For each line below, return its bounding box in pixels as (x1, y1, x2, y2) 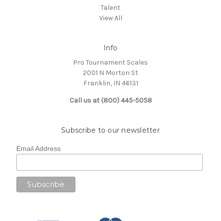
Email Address (16, 144, 61, 152)
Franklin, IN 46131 (83, 78, 138, 87)
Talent (101, 3, 120, 12)
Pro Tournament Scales (73, 58, 148, 67)
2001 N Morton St (83, 68, 138, 77)
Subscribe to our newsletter (61, 125, 160, 135)
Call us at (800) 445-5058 (69, 96, 152, 105)
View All (99, 13, 122, 22)
